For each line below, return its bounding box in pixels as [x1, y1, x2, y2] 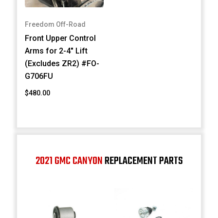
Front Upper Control [25, 34, 96, 43]
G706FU [25, 72, 54, 81]
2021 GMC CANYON [35, 152, 103, 169]
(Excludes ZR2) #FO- [25, 59, 100, 69]
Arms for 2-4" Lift [25, 46, 88, 56]
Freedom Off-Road [25, 20, 86, 29]
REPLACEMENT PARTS [102, 152, 183, 169]
